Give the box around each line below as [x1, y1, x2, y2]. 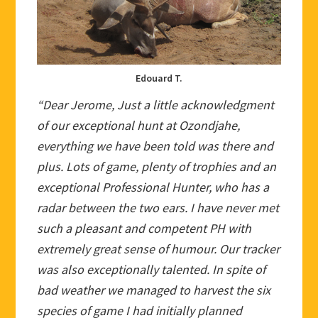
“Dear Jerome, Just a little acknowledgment [37, 97, 275, 114]
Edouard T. [136, 72, 182, 85]
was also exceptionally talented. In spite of [37, 261, 266, 278]
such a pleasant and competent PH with [37, 220, 252, 237]
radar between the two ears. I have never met [37, 199, 280, 216]
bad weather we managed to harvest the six [37, 282, 271, 299]
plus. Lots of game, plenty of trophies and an [37, 158, 277, 175]
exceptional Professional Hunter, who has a [37, 179, 270, 196]
